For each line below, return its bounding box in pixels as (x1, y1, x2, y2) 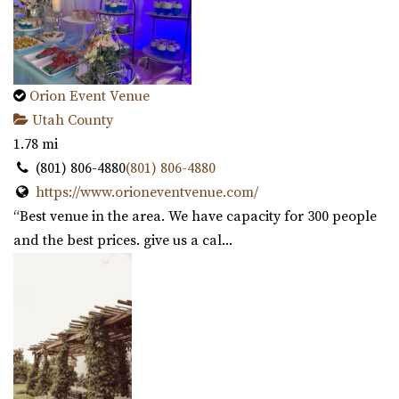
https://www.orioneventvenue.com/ (35, 183, 258, 202)
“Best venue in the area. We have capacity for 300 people (13, 208, 377, 226)
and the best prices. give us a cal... (13, 232, 232, 250)
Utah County (28, 111, 113, 130)
